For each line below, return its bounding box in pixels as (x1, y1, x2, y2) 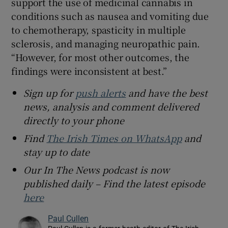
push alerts (75, 86, 126, 100)
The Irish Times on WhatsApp (46, 131, 182, 145)
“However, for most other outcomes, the (11, 50, 189, 64)
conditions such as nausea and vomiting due (11, 9, 209, 23)
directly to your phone (23, 113, 125, 127)
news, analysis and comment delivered (23, 100, 199, 113)
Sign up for (23, 86, 76, 100)
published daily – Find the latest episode (23, 177, 206, 190)
